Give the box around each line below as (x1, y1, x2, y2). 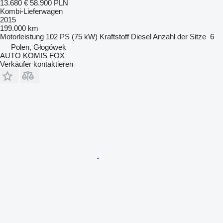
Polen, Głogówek (11, 43, 66, 51)
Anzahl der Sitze (153, 32, 206, 41)
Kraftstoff (100, 32, 129, 41)
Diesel (131, 32, 151, 41)
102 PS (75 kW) (46, 32, 98, 41)
